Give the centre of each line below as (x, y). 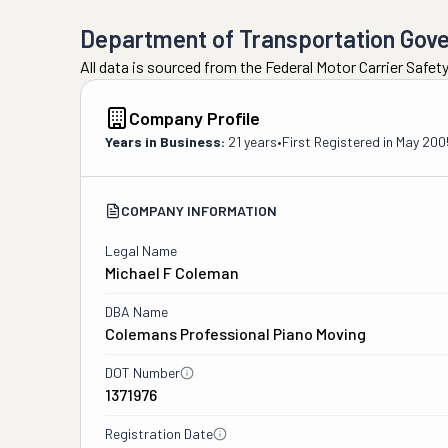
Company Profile (194, 118)
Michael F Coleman (172, 272)
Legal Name (141, 250)
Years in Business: (165, 141)
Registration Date (159, 433)
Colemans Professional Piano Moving (235, 333)
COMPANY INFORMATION (199, 210)
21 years (252, 141)
